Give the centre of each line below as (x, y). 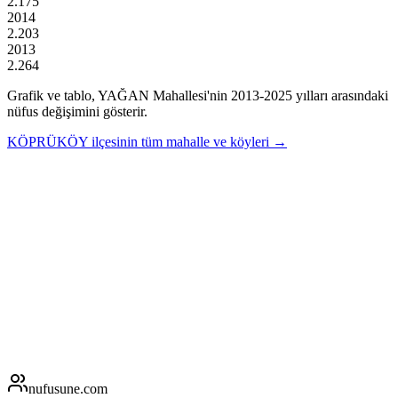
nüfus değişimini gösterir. (77, 111)
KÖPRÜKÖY (48, 141)
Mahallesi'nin (188, 95)
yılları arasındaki (340, 95)
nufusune (54, 388)
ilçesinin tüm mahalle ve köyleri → (189, 141)
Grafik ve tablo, (52, 95)
